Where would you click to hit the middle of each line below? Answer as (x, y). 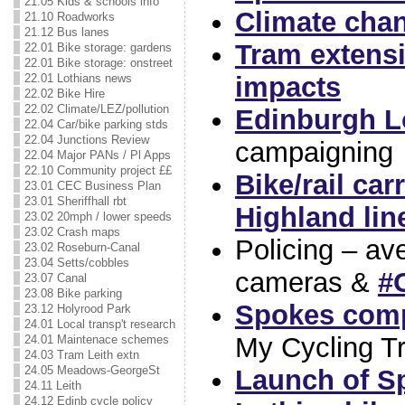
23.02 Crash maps (72, 232)
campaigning (314, 152)
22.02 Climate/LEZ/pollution (96, 109)
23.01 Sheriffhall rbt (75, 201)
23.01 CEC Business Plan (92, 186)
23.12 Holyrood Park (77, 309)
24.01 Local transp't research (99, 324)
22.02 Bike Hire (64, 94)
